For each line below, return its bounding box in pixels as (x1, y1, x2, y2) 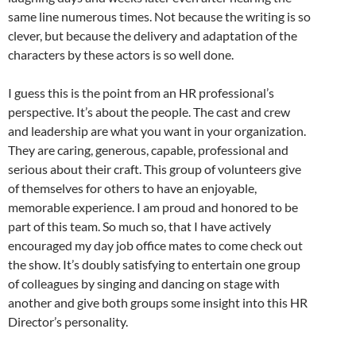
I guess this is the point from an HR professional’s (8, 84, 274, 100)
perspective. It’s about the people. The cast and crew (8, 103, 290, 119)
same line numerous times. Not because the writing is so (8, 8, 311, 24)
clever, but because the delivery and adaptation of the (8, 27, 297, 43)
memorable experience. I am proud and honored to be (8, 199, 298, 215)
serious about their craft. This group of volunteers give (8, 161, 301, 176)
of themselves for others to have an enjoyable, (8, 180, 257, 195)
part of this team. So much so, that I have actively (8, 218, 271, 234)
